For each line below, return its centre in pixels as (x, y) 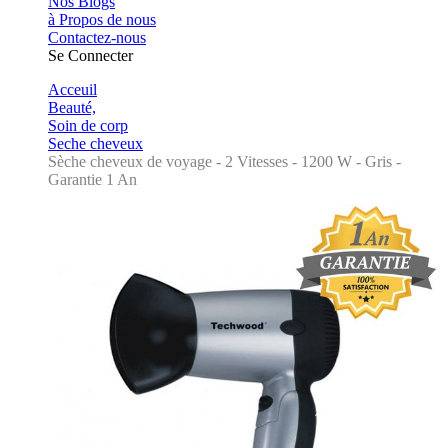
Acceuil (72, 89)
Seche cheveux (95, 143)
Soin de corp (88, 125)
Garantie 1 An (92, 179)
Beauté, (72, 107)
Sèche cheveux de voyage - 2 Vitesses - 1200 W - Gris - (224, 161)
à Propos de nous (102, 19)
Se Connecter (90, 55)
